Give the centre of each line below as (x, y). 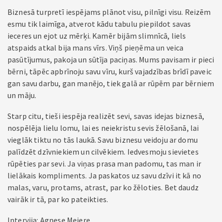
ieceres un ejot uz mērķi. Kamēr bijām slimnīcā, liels (97, 36)
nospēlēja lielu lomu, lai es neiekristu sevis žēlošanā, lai (103, 128)
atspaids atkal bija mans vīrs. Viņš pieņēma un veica (96, 48)
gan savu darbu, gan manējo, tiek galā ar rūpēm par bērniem (111, 83)
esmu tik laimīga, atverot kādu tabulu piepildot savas (99, 24)
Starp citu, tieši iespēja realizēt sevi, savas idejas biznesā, (106, 116)
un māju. (22, 95)
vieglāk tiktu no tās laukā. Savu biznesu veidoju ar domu (103, 140)
